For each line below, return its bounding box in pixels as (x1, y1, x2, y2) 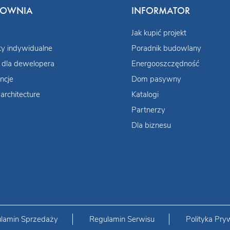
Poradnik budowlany (131, 43, 201, 53)
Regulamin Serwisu (89, 214, 155, 224)
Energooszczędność (131, 58, 199, 69)
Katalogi (131, 89, 159, 100)
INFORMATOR (131, 4, 190, 17)
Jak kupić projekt (131, 27, 186, 38)
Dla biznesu (131, 120, 171, 130)
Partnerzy (131, 104, 165, 115)
